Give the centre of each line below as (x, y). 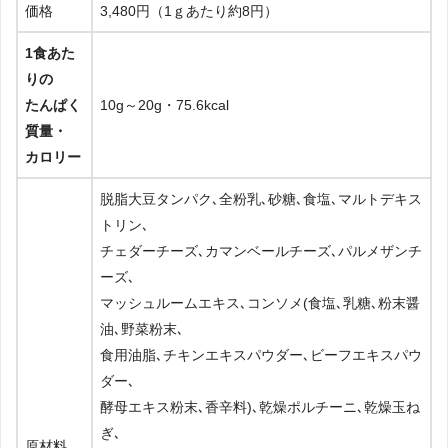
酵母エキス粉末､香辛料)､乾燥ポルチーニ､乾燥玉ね (260, 407)
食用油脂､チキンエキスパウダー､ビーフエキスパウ (261, 355)
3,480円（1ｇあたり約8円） (189, 11)
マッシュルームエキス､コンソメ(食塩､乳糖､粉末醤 (260, 303)
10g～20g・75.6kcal (164, 105)
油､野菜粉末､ (142, 329)
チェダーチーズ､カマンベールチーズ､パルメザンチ (261, 251)
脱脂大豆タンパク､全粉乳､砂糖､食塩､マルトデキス (261, 199)
